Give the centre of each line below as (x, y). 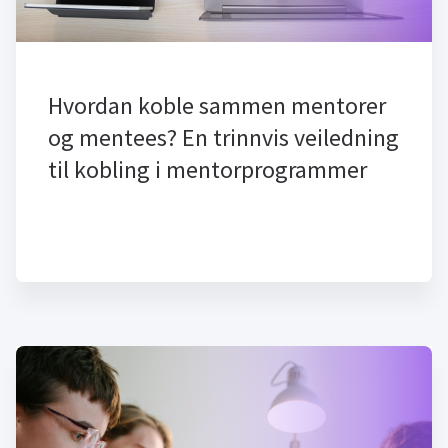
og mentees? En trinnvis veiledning (223, 137)
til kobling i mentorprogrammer (207, 169)
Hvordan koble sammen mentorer (217, 105)
